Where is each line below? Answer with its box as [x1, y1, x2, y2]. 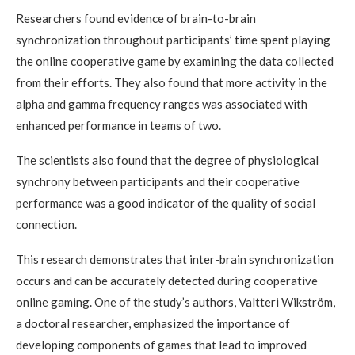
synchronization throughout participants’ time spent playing [16, 32, 330, 48]
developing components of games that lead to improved [16, 338, 307, 353]
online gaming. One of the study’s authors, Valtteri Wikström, [16, 295, 335, 310]
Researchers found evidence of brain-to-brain [16, 11, 256, 26]
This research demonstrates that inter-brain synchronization [16, 252, 334, 267]
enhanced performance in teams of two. [16, 118, 221, 133]
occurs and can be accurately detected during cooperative [16, 273, 318, 288]
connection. [16, 217, 77, 232]
